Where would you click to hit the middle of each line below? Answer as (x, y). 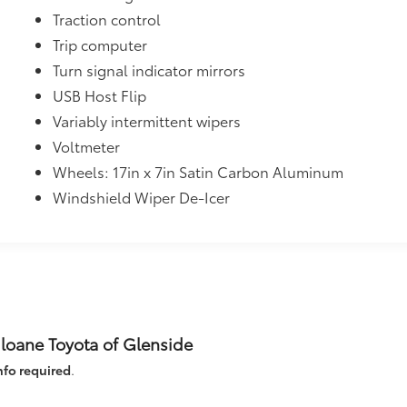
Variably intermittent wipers (147, 120)
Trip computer (100, 44)
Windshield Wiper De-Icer (142, 196)
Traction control (107, 18)
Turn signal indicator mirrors (149, 69)
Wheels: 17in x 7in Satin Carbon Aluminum (199, 171)
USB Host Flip (100, 94)
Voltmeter (87, 145)
